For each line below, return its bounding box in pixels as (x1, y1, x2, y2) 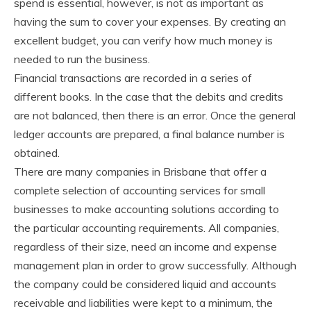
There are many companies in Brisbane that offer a (14, 164, 267, 178)
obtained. (14, 145, 60, 160)
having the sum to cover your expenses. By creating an (14, 14, 286, 28)
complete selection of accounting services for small (14, 183, 265, 197)
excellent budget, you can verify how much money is (14, 33, 273, 47)
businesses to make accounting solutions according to (14, 201, 279, 216)
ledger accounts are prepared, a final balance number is (14, 126, 285, 141)
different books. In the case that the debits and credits (14, 89, 283, 103)
